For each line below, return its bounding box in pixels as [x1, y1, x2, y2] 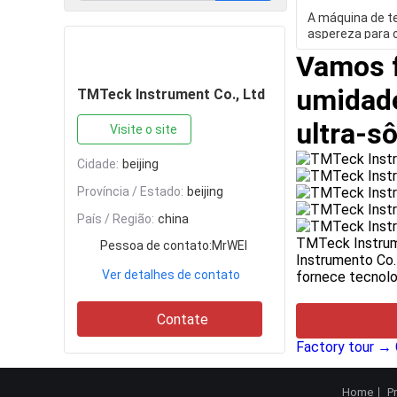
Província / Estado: [77, 184, 183, 198]
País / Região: [77, 212, 154, 226]
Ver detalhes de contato [102, 268, 240, 282]
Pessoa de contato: [100, 238, 212, 253]
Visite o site [110, 122, 177, 136]
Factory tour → [296, 339, 395, 355]
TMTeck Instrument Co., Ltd [77, 86, 265, 103]
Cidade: [77, 157, 119, 171]
